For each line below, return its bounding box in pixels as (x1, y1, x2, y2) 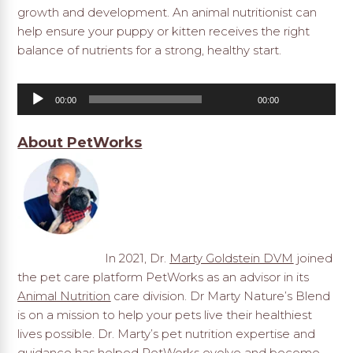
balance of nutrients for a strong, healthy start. (17, 43, 282, 58)
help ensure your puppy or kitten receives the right (17, 24, 310, 39)
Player (17, 103, 55, 119)
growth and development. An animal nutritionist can (17, 5, 318, 20)
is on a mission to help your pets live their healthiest (17, 307, 313, 322)
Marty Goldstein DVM (169, 250, 294, 266)
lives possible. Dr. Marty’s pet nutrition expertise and (17, 325, 316, 341)
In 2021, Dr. (105, 250, 170, 266)
